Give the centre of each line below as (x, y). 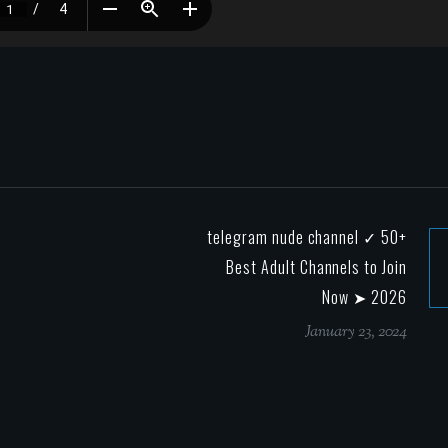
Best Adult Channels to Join (316, 266)
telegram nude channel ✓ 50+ (307, 236)
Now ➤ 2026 (364, 296)
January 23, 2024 (356, 332)
